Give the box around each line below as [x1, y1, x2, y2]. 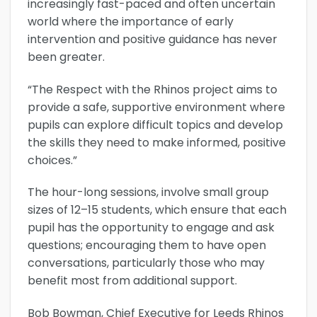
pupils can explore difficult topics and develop [28, 116, 283, 133]
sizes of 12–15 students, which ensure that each [28, 202, 287, 219]
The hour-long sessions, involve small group [28, 184, 269, 201]
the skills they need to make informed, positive [28, 134, 286, 151]
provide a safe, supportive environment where [28, 98, 285, 115]
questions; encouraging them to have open [28, 237, 266, 254]
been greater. [28, 48, 105, 65]
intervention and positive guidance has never [28, 30, 277, 47]
